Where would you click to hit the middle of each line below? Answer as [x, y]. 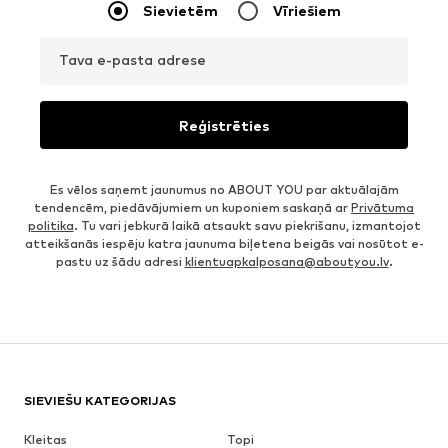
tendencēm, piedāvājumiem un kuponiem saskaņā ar [192, 208]
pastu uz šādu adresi [120, 262]
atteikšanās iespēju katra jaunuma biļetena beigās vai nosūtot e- [224, 244]
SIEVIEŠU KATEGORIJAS [100, 401]
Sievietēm [180, 11]
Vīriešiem [306, 11]
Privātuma [382, 208]
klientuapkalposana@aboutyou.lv [286, 262]
